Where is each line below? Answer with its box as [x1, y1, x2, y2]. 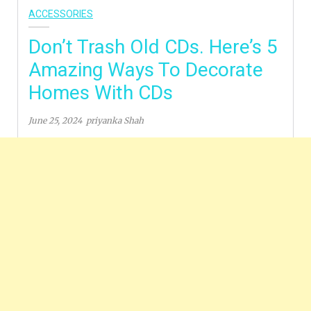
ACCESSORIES [28, 8, 93, 19]
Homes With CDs [28, 81, 173, 104]
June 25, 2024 [28, 115, 82, 126]
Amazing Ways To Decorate [28, 58, 263, 81]
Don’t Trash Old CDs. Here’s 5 [28, 35, 278, 58]
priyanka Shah [86, 115, 144, 126]
